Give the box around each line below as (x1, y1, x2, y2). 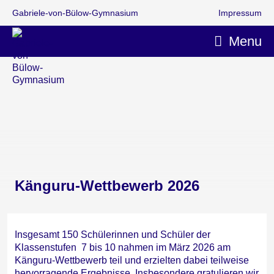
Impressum (218, 8, 262, 18)
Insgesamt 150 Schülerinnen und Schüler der (15, 229, 210, 240)
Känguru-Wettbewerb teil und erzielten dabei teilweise (15, 255, 249, 266)
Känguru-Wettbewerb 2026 (15, 177, 199, 194)
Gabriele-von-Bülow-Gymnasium (12, 8, 138, 18)
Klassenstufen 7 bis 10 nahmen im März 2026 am (15, 242, 231, 253)
